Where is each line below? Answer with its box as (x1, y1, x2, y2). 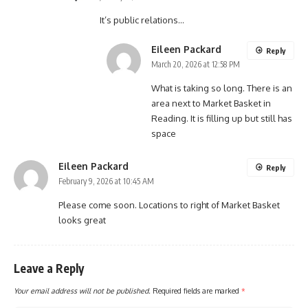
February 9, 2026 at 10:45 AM (58, 176, 154, 187)
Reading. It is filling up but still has (151, 113, 292, 124)
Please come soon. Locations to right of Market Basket (58, 199, 280, 211)
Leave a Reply (14, 261, 84, 276)
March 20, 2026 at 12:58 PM (151, 59, 240, 70)
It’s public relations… (100, 14, 184, 26)
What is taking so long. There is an (151, 82, 292, 94)
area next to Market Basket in (151, 98, 271, 109)
